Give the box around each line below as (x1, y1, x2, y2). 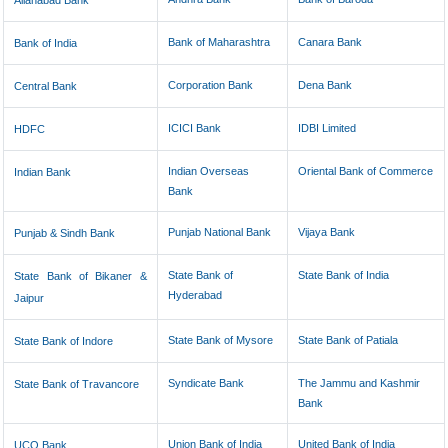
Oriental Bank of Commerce (298, 165, 434, 177)
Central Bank (14, 80, 78, 92)
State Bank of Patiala (298, 334, 399, 346)
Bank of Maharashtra (168, 36, 271, 48)
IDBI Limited (298, 122, 357, 134)
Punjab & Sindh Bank (14, 227, 116, 239)
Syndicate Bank (168, 377, 245, 389)
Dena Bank (298, 79, 353, 91)
